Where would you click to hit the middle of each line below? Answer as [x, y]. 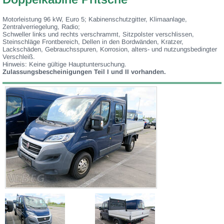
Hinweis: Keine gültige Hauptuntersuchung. [64, 64]
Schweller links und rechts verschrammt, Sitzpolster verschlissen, [98, 34]
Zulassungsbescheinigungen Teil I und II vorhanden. [84, 72]
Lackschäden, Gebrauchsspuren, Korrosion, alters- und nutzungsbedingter [110, 49]
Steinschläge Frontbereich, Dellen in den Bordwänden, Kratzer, [93, 42]
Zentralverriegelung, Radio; [41, 27]
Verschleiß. [19, 57]
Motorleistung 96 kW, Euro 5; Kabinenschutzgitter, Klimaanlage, [95, 19]
